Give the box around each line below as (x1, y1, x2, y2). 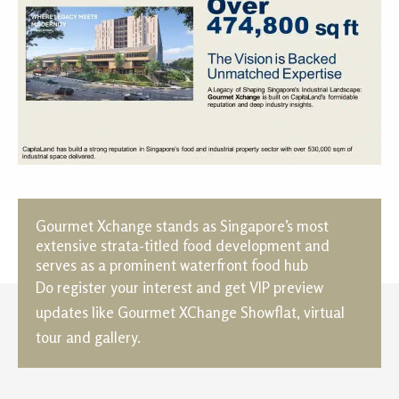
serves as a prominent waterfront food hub (36, 255, 308, 274)
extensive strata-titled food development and (36, 235, 330, 255)
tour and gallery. (36, 327, 141, 346)
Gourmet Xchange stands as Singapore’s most (36, 216, 329, 235)
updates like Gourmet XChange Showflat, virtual (36, 302, 345, 322)
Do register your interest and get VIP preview (36, 277, 322, 297)
